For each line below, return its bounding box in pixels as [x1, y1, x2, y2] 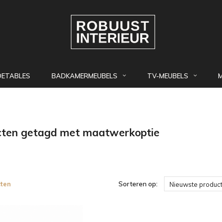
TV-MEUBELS [147, 71, 188, 80]
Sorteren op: [118, 180, 158, 188]
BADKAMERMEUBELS [51, 71, 117, 80]
